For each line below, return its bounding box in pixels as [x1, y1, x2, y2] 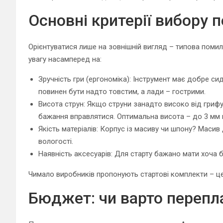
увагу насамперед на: [28, 54, 102, 64]
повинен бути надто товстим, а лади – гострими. [38, 87, 206, 96]
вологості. [38, 136, 73, 146]
